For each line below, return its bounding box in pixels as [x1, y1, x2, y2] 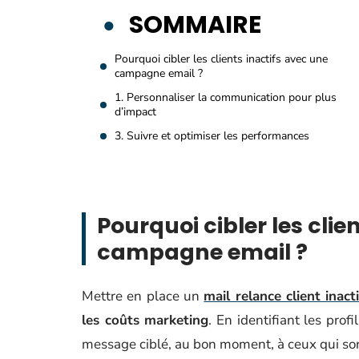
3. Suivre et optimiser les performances [115, 128, 309, 143]
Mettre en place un [82, 287, 204, 305]
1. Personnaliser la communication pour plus [115, 90, 337, 105]
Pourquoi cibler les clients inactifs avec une [115, 51, 328, 67]
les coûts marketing [82, 311, 209, 329]
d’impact [115, 104, 156, 119]
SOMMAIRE [129, 8, 261, 42]
